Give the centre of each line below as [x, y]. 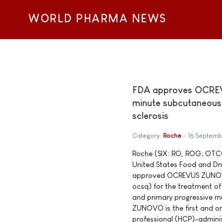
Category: [148, 136]
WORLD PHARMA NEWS [97, 19]
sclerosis [150, 116]
